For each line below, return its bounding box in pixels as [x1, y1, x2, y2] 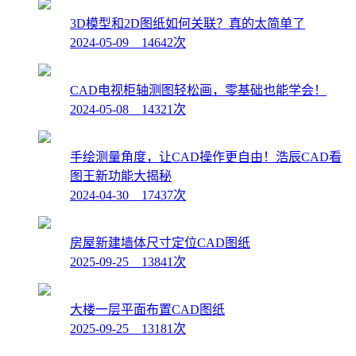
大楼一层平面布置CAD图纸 [70, 302, 225, 316]
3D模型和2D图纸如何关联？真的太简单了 [70, 16, 305, 30]
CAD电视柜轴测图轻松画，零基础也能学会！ [70, 83, 327, 97]
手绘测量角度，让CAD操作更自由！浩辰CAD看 [70, 149, 342, 164]
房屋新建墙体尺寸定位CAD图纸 [70, 235, 250, 250]
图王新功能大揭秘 [70, 168, 172, 183]
